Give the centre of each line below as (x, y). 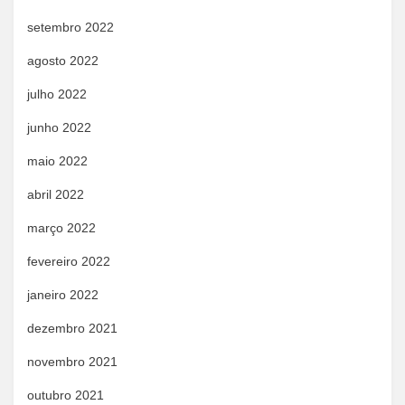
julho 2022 (57, 94)
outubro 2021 (66, 395)
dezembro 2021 (72, 328)
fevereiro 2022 (69, 261)
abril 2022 (56, 194)
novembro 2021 (72, 362)
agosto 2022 (63, 61)
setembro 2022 (71, 27)
